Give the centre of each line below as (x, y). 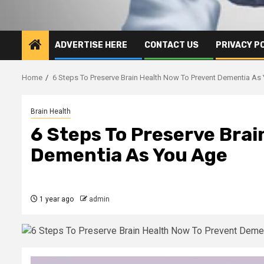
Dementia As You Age (129, 155)
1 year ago (56, 199)
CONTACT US (171, 45)
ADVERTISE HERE (91, 45)
